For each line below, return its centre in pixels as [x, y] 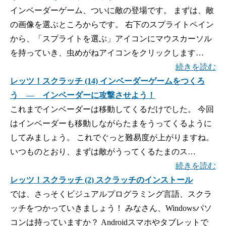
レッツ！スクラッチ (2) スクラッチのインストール [101, 180]
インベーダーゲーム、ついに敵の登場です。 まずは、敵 [112, 11]
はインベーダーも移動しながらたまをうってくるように [111, 124]
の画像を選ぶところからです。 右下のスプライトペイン [112, 25]
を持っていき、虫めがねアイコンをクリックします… [107, 53]
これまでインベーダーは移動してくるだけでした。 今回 [112, 109]
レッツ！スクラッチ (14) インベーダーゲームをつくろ [107, 81]
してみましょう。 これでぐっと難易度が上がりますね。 [112, 138]
